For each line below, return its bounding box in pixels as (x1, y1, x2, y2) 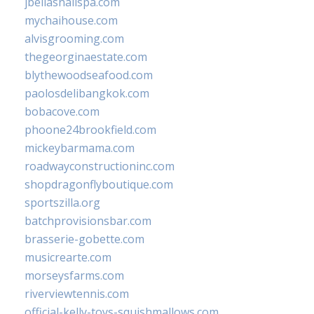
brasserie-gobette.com (25, 231, 144, 247)
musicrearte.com (25, 250, 111, 266)
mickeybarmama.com (25, 140, 135, 156)
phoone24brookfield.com (25, 122, 156, 138)
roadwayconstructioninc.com (25, 158, 175, 175)
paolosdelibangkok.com (25, 86, 149, 102)
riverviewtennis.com (25, 286, 129, 302)
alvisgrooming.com (25, 31, 124, 47)
